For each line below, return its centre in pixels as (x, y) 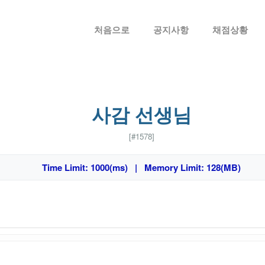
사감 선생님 (141, 114)
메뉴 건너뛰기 (132, 8)
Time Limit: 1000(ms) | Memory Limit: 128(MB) (141, 167)
